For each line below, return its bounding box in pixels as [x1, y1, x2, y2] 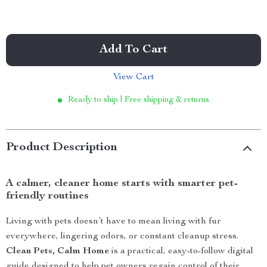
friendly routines [6, 191, 89, 201]
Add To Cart [100, 44, 167, 56]
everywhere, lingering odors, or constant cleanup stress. [6, 232, 238, 241]
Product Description [6, 142, 117, 154]
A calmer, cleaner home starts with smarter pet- [6, 178, 238, 189]
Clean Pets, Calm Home [6, 247, 109, 256]
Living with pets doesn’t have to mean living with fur [6, 217, 221, 226]
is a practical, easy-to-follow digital [109, 247, 253, 256]
